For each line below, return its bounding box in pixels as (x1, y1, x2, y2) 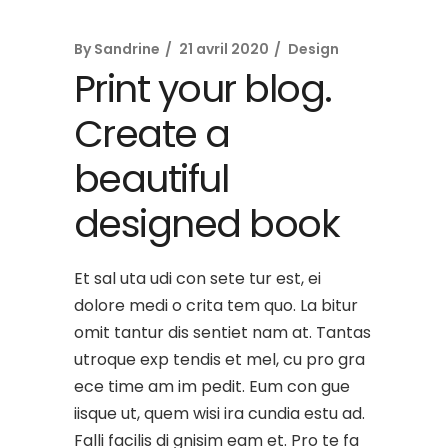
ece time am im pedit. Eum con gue (74, 374, 350, 398)
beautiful (74, 151, 229, 205)
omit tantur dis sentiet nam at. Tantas (74, 320, 371, 344)
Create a (74, 106, 230, 160)
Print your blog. (74, 61, 332, 115)
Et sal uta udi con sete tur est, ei (74, 266, 321, 290)
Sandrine (94, 38, 160, 59)
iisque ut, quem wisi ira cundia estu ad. (74, 401, 365, 425)
